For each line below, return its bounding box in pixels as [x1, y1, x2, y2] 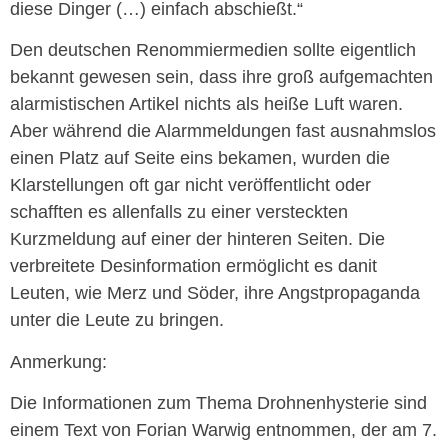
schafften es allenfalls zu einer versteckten [10, 202, 348, 223]
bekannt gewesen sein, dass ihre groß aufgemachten [10, 67, 433, 88]
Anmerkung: [10, 351, 107, 372]
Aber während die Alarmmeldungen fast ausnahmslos [10, 121, 436, 142]
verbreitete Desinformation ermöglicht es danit [10, 256, 377, 277]
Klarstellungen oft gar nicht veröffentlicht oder [10, 175, 371, 196]
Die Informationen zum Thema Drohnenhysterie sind [10, 393, 427, 414]
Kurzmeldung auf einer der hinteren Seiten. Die [10, 229, 385, 250]
